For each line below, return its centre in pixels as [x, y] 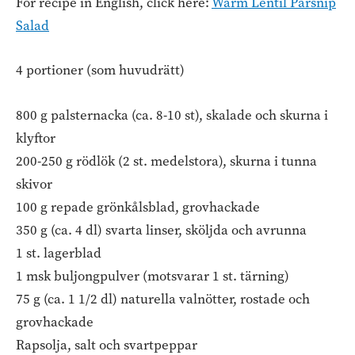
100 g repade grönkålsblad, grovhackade [138, 207]
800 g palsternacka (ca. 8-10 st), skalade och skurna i [172, 115]
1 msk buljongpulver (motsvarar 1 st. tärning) [153, 276]
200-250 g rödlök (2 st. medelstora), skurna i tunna [166, 161]
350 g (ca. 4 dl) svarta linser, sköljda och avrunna [161, 230]
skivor [34, 184]
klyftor [36, 138]
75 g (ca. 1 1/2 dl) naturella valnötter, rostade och [163, 299]
